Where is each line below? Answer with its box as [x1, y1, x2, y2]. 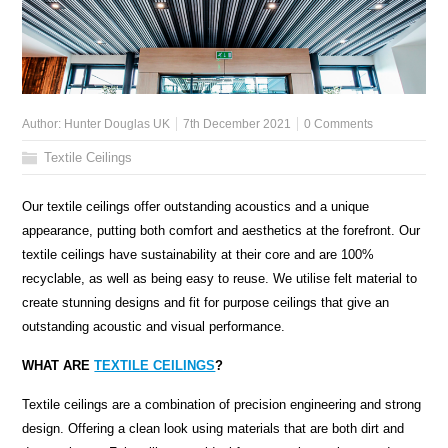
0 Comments [304, 117, 374, 132]
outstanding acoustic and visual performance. [22, 319, 286, 335]
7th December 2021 [183, 117, 292, 132]
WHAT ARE [22, 358, 95, 374]
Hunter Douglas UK [64, 117, 171, 132]
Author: [22, 117, 65, 132]
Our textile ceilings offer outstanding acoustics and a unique [22, 199, 370, 215]
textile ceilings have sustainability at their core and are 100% [22, 247, 375, 263]
